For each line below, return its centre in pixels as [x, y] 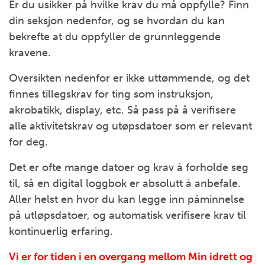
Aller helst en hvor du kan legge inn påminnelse [127, 199]
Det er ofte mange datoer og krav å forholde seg [129, 167]
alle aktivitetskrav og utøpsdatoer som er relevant [130, 126]
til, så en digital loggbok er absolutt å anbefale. [125, 183]
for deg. [28, 142]
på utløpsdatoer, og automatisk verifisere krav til [127, 215]
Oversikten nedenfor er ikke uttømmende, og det [129, 78]
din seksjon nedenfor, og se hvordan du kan [117, 21]
